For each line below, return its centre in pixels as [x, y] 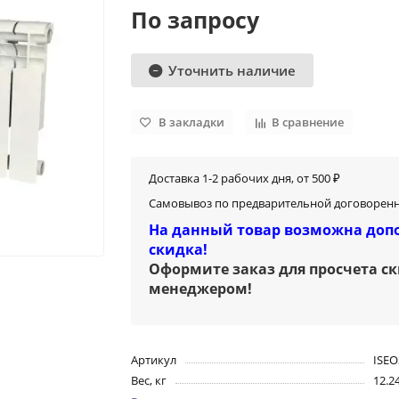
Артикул [154, 360]
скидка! [179, 250]
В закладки [192, 122]
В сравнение [308, 122]
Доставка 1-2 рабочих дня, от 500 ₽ [245, 179]
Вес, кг [149, 381]
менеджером [199, 289]
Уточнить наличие [232, 70]
